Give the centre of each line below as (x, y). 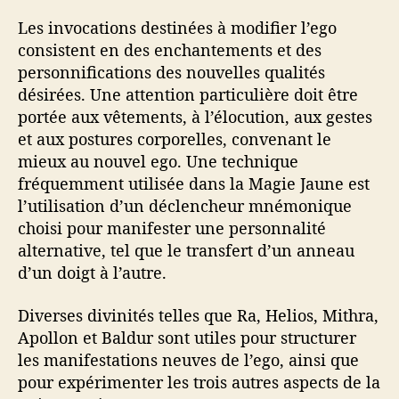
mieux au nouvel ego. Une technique (158, 162)
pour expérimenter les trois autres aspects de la (199, 382)
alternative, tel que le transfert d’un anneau (186, 251)
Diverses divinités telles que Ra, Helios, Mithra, (198, 315)
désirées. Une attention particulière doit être (188, 95)
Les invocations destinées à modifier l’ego (177, 28)
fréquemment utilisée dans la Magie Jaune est (194, 184)
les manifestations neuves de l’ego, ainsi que (188, 359)
